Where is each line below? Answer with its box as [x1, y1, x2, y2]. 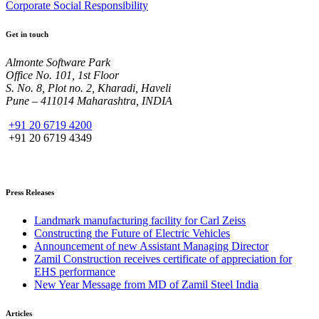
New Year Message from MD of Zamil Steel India [34, 278, 258, 291]
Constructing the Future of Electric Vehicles [34, 227, 230, 240]
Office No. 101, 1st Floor [6, 69, 119, 82]
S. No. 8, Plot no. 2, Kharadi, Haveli [6, 82, 171, 95]
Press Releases [6, 188, 54, 197]
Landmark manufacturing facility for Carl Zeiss [34, 214, 246, 227]
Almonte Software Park [6, 56, 110, 69]
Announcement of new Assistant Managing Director [34, 240, 268, 253]
